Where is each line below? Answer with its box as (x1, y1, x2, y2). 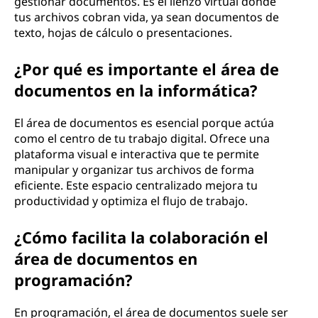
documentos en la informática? (14, 79, 258, 101)
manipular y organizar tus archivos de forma (14, 162, 254, 177)
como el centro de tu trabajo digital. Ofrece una (14, 131, 270, 146)
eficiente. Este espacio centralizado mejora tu (14, 177, 258, 193)
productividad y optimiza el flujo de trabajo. (14, 193, 248, 209)
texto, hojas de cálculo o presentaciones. (14, 25, 232, 40)
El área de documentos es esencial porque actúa (14, 115, 274, 131)
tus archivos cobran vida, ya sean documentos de (14, 9, 279, 25)
